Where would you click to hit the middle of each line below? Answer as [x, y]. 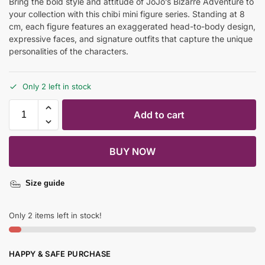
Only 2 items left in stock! [55, 215]
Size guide [45, 183]
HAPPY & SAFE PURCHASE [60, 253]
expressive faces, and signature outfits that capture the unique [131, 39]
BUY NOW [132, 151]
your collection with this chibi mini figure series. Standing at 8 [127, 14]
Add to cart [159, 114]
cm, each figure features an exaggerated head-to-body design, [132, 27]
